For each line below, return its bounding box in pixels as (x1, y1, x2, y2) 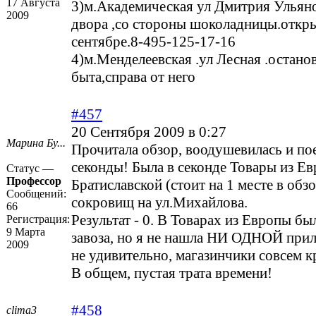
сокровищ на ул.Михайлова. (71, 194, 248, 212)
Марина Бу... (6, 137, 66, 150)
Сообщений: (6, 188, 66, 200)
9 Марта (6, 226, 45, 238)
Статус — (6, 162, 54, 175)
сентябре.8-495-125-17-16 (71, 33, 236, 51)
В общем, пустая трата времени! (71, 265, 272, 282)
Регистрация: (6, 213, 70, 226)
